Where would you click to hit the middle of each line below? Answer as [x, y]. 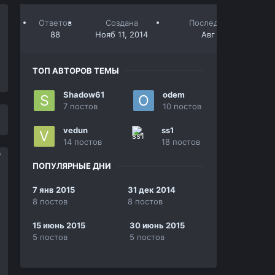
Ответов [55, 22]
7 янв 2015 [53, 190]
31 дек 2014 [152, 190]
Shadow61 [83, 95]
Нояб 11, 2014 [122, 34]
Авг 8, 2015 [223, 34]
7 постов [80, 106]
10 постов [182, 106]
